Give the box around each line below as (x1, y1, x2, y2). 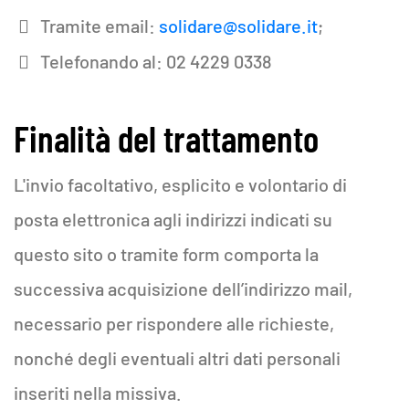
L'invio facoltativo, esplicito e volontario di (14, 173, 347, 195)
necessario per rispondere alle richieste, (14, 312, 334, 334)
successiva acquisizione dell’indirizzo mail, (14, 278, 352, 299)
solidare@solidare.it (159, 15, 318, 37)
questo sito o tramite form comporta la (14, 243, 319, 265)
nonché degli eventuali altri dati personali (14, 347, 341, 369)
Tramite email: (40, 15, 159, 37)
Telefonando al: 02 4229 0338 (40, 50, 272, 72)
